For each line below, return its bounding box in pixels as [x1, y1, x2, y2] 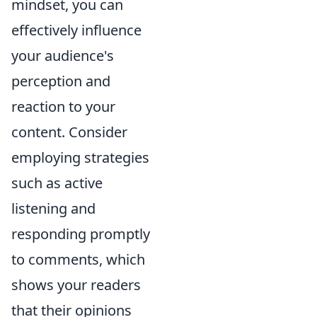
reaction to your [11, 97, 115, 117]
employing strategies [11, 148, 149, 168]
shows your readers [11, 275, 141, 295]
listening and [11, 199, 96, 219]
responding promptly [11, 224, 150, 244]
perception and [11, 71, 110, 91]
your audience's [11, 46, 114, 66]
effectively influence [11, 21, 142, 40]
